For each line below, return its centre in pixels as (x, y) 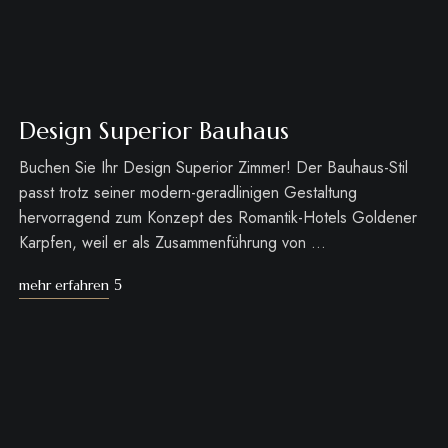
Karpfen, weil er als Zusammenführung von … (172, 243)
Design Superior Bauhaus (153, 131)
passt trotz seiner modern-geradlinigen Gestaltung (187, 193)
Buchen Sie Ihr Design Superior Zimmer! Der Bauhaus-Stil (213, 168)
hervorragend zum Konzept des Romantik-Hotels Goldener (217, 218)
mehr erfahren (63, 285)
